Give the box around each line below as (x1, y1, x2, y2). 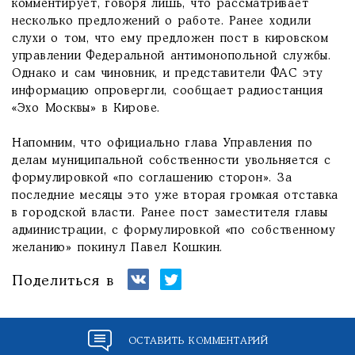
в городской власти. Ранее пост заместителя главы (12, 208, 329, 219)
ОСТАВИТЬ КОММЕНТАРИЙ (128, 336, 269, 345)
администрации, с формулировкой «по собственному (12, 225, 336, 236)
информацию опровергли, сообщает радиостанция (12, 86, 323, 97)
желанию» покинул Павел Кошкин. (12, 242, 223, 254)
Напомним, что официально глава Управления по (12, 138, 313, 149)
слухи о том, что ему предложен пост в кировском (12, 33, 329, 44)
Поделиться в (12, 274, 114, 288)
